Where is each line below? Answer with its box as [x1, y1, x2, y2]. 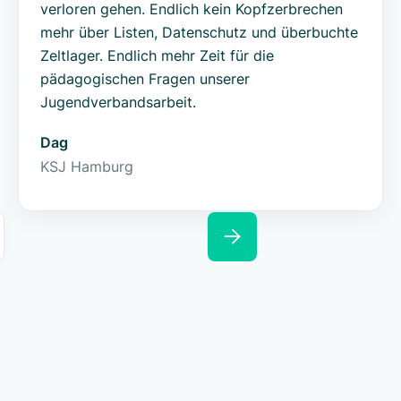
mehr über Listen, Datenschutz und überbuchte [40, 22, 358, 41]
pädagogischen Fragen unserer [40, 69, 250, 88]
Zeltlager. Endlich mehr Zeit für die [40, 46, 274, 64]
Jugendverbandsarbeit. [40, 92, 196, 111]
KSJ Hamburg [40, 157, 133, 175]
